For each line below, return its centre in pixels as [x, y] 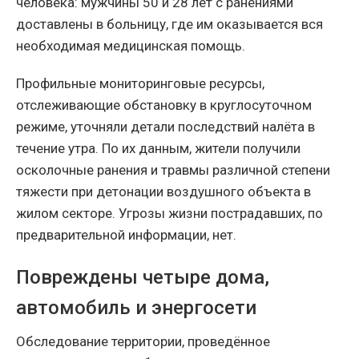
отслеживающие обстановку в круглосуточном [164, 105]
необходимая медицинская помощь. [131, 46]
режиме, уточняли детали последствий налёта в [165, 127]
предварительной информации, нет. [126, 235]
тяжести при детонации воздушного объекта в [163, 192]
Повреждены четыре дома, [143, 278]
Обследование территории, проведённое [143, 342]
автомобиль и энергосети [136, 308]
